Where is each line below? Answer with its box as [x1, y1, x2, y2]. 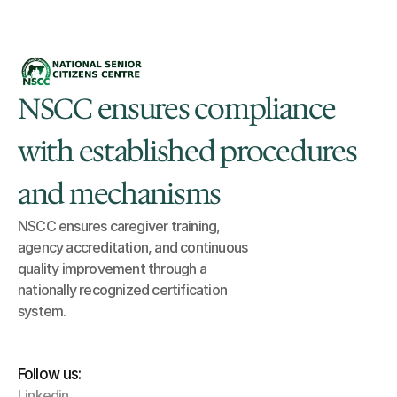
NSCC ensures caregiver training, [18, 217, 221, 235]
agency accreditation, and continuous [18, 238, 248, 256]
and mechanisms [18, 175, 222, 213]
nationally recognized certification [18, 281, 227, 299]
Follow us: [18, 365, 82, 383]
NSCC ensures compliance [18, 90, 336, 128]
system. [18, 302, 66, 320]
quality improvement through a [18, 260, 206, 277]
